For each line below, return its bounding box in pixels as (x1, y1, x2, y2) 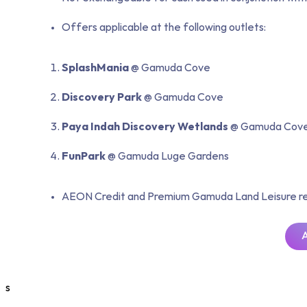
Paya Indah (62, 121, 120, 133)
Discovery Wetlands (122, 121, 228, 133)
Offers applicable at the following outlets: (62, 22, 266, 34)
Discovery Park (62, 92, 142, 103)
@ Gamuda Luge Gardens (106, 151, 229, 162)
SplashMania (62, 62, 129, 74)
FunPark (62, 151, 106, 162)
